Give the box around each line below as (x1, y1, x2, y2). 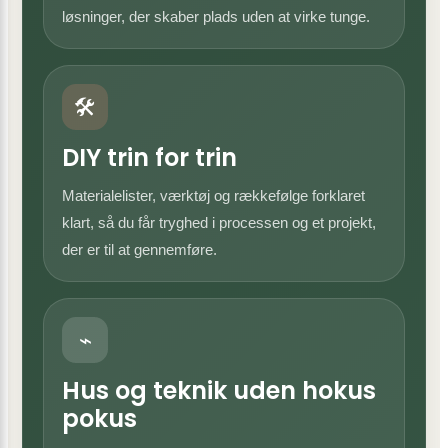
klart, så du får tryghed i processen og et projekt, (62, 214, 376, 231)
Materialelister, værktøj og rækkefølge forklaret (62, 187, 365, 204)
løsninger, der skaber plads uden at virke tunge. (62, 8, 370, 25)
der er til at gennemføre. (62, 241, 217, 258)
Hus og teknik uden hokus (62, 374, 376, 407)
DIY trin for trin (62, 141, 237, 174)
